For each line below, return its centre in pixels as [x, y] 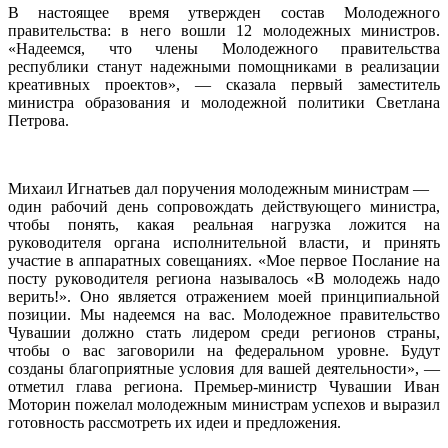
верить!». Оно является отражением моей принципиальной [224, 296]
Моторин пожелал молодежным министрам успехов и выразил [224, 404]
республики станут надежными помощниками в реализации [224, 66]
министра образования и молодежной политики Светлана [224, 102]
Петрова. [38, 120]
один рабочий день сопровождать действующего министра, [224, 206]
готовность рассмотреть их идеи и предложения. [174, 422]
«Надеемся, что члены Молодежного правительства [224, 48]
